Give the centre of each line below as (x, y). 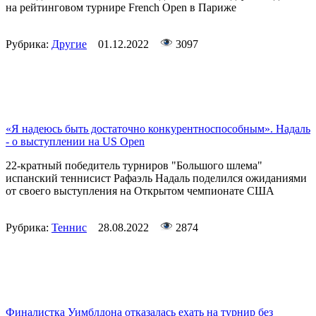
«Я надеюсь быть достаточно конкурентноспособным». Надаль (158, 129)
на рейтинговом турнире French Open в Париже (121, 8)
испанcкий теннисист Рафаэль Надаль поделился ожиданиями (156, 178)
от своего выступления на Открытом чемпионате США (140, 191)
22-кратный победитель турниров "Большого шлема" (134, 166)
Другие (69, 44)
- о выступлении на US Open (75, 142)
